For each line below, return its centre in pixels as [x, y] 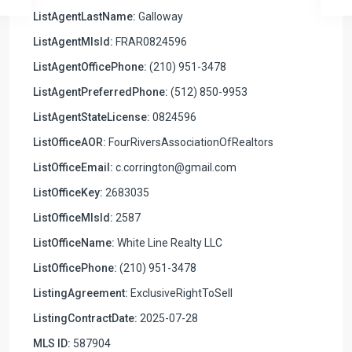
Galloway [159, 16]
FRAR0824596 [150, 41]
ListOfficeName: [74, 242]
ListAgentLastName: [84, 16]
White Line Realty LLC [169, 242]
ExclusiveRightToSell [180, 293]
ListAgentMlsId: [73, 41]
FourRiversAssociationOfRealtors [190, 142]
